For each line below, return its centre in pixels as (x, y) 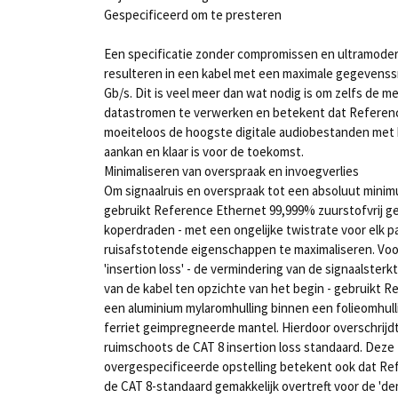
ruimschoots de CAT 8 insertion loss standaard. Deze (249, 347)
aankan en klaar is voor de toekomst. (204, 151)
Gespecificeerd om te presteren (193, 15)
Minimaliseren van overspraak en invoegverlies (231, 171)
